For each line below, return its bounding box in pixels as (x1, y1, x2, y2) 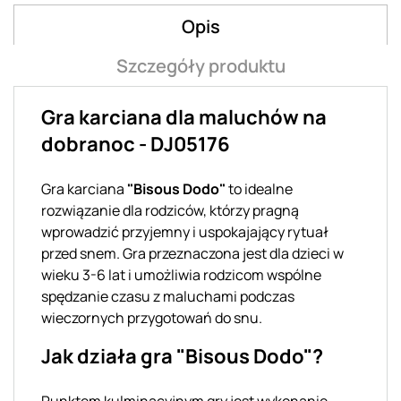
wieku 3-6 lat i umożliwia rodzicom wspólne (41, 264, 321, 285)
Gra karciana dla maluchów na (41, 103, 327, 131)
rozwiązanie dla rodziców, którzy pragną (41, 200, 299, 220)
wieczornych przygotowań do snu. (41, 307, 262, 328)
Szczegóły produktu (115, 53, 286, 78)
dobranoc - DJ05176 (41, 130, 230, 158)
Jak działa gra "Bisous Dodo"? (41, 342, 323, 370)
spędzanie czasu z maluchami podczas (41, 286, 294, 306)
